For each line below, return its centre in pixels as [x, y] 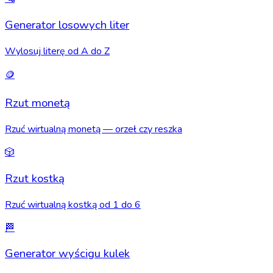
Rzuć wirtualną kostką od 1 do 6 [73, 204]
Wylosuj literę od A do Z [57, 51]
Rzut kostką [35, 178]
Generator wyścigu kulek [67, 254]
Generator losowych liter [67, 25]
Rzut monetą [37, 103]
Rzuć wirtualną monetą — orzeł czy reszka [94, 129]
